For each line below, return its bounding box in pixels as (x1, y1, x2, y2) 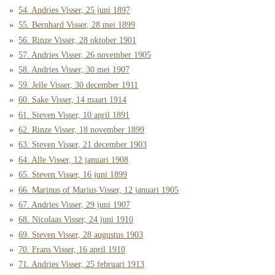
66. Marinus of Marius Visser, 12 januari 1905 (18, 185, 179, 195)
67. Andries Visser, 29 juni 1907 (18, 199, 131, 209)
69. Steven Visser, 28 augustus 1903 (18, 230, 144, 239)
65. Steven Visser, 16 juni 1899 (18, 170, 128, 180)
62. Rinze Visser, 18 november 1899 (18, 125, 145, 134)
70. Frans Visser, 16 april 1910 (18, 245, 126, 255)
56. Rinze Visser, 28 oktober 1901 (18, 35, 137, 45)
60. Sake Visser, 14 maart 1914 (18, 95, 127, 105)
